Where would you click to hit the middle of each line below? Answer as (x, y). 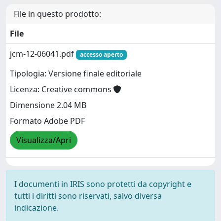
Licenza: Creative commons (62, 90)
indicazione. (37, 208)
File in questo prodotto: (57, 14)
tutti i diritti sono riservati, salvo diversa (88, 196)
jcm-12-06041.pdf (43, 54)
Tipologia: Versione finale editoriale (76, 74)
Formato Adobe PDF (47, 121)
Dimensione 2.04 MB (48, 105)
